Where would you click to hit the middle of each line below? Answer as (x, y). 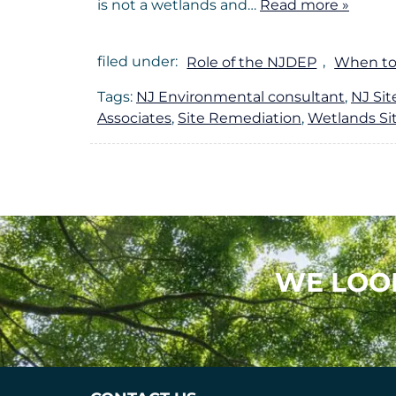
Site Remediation (240, 118)
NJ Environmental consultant (240, 97)
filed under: (139, 62)
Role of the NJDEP (252, 62)
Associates (134, 118)
